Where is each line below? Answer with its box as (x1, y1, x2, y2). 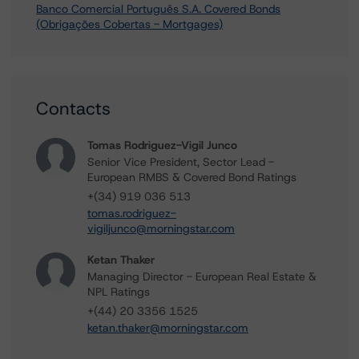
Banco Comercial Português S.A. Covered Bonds (36, 2, 280, 16)
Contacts (36, 97, 111, 120)
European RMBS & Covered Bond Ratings (87, 170, 296, 184)
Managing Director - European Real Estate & (87, 269, 317, 284)
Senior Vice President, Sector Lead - (87, 155, 274, 169)
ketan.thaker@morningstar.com (87, 321, 248, 335)
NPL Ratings (87, 284, 150, 299)
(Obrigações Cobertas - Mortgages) (36, 17, 223, 31)
